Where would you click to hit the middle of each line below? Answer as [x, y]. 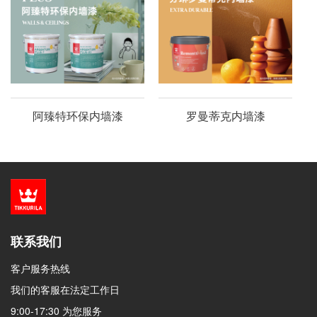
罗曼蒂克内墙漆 [225, 116]
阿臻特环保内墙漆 [77, 116]
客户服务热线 [40, 268]
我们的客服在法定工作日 [65, 289]
